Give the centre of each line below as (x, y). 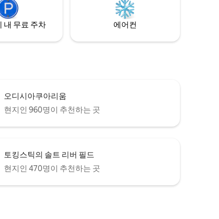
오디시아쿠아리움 (35, 96)
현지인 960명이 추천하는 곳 (52, 109)
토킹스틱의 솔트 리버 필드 (49, 154)
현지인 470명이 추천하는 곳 (52, 168)
